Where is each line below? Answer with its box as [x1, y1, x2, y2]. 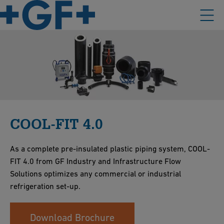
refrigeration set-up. [10, 181, 80, 191]
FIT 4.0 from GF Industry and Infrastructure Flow [10, 156, 181, 166]
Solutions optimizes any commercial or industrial [10, 169, 181, 178]
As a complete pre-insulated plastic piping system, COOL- [10, 144, 210, 153]
